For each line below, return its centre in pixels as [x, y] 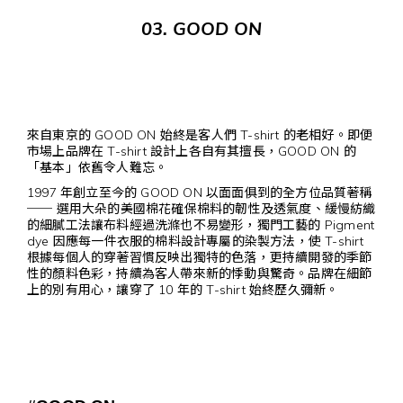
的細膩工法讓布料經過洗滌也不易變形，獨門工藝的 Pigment [201, 225]
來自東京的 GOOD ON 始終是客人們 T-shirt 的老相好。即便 [200, 135]
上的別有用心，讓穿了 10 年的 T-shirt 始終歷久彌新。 [183, 290]
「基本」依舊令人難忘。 [98, 168]
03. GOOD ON [201, 28]
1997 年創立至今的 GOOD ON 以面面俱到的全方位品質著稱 [200, 193]
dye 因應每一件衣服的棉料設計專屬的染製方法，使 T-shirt [196, 242]
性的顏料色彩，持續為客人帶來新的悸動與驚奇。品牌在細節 [200, 274]
